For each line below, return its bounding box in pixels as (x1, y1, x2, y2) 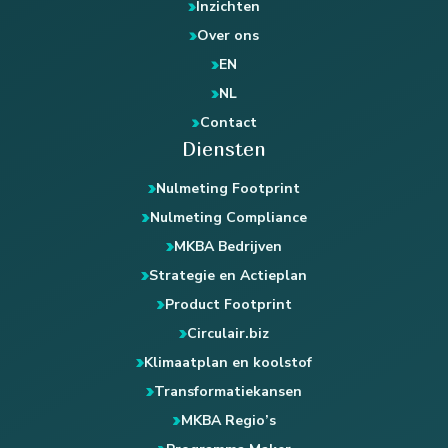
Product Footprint (164, 295, 292, 314)
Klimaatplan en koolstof (144, 353, 312, 372)
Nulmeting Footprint (156, 179, 300, 198)
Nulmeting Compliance (149, 208, 307, 227)
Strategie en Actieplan (149, 266, 307, 285)
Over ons (197, 26, 259, 46)
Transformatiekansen (154, 382, 302, 401)
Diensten (182, 136, 266, 160)
